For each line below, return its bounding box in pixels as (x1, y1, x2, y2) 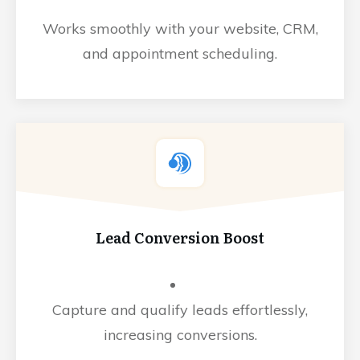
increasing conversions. (103, 325, 257, 345)
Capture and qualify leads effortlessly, (52, 301, 308, 320)
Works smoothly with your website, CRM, (42, 19, 318, 39)
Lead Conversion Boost (96, 227, 264, 249)
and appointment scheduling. (83, 44, 277, 63)
